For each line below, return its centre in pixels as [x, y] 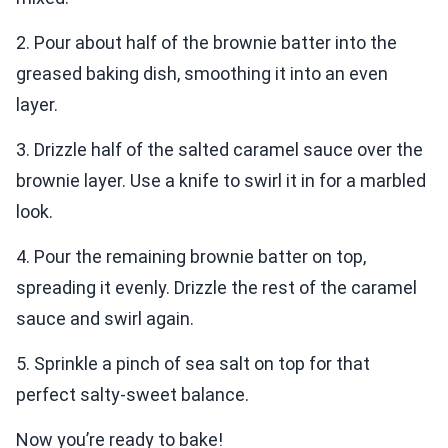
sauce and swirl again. [105, 319]
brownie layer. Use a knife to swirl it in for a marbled [221, 181]
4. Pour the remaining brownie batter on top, [191, 257]
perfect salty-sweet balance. [132, 395]
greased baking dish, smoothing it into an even [202, 74]
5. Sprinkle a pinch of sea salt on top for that [193, 364]
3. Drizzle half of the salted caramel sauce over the [219, 150]
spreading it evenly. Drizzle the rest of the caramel [216, 288]
